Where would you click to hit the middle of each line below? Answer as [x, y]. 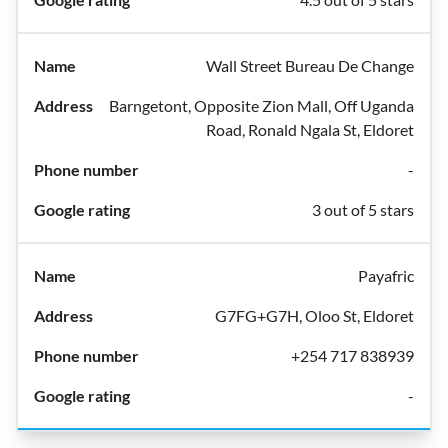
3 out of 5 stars [363, 209]
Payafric [386, 275]
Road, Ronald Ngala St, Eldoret [310, 129]
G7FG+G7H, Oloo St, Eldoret [314, 315]
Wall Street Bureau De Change [310, 65]
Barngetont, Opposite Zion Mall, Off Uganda [261, 105]
